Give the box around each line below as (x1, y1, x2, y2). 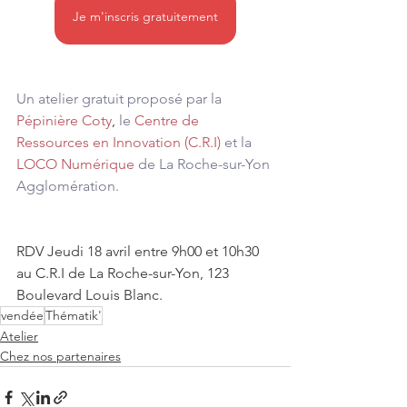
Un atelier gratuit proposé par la (16, 90, 225, 107)
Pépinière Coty (16, 112, 112, 129)
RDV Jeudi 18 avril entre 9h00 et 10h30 (16, 243, 263, 260)
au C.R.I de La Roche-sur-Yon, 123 (16, 264, 233, 282)
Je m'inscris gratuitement (73, 8, 218, 25)
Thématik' (45, 307, 102, 323)
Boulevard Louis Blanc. (16, 286, 163, 303)
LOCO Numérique (16, 155, 134, 173)
